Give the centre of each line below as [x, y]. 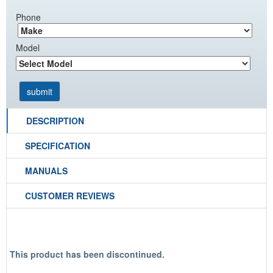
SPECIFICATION [58, 146]
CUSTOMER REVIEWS [70, 196]
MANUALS [46, 171]
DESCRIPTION [55, 121]
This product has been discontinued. [87, 254]
